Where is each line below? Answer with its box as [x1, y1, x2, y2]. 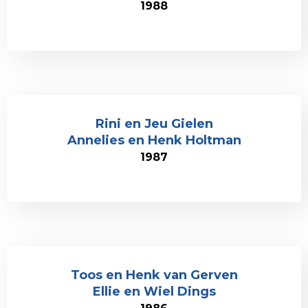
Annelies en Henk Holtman [67, 133, 241, 148]
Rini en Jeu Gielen [95, 116, 213, 131]
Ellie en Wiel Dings [92, 284, 216, 299]
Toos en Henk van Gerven [70, 267, 238, 283]
